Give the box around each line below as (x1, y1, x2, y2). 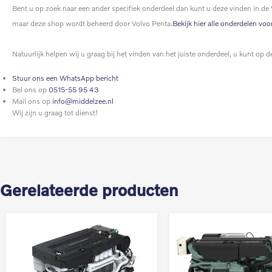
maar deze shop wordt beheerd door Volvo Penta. (12, 19, 172, 29)
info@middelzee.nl (52, 97, 114, 106)
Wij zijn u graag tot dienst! (12, 108, 98, 118)
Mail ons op (12, 97, 52, 106)
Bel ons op (12, 85, 49, 95)
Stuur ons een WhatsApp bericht (12, 73, 118, 83)
